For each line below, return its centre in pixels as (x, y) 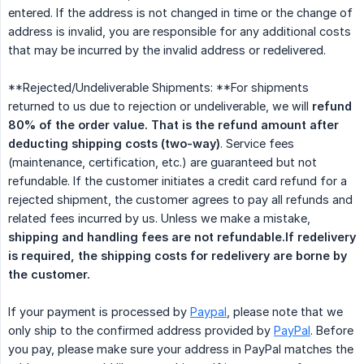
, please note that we (285, 312)
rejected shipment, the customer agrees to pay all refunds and (180, 200)
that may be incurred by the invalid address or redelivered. (167, 50)
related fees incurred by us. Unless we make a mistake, (159, 219)
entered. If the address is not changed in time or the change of (180, 13)
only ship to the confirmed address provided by (141, 331)
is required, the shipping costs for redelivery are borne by (178, 256)
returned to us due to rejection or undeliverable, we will (160, 106)
